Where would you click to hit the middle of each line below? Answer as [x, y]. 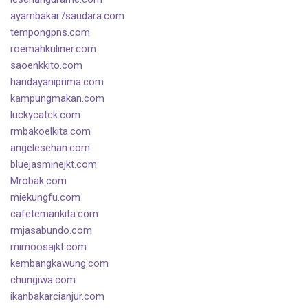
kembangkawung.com [59, 264]
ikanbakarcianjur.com [57, 297]
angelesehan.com [50, 148]
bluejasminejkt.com [54, 165]
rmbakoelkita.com [51, 132]
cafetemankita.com [54, 214]
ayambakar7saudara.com [67, 16]
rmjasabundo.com [51, 231]
